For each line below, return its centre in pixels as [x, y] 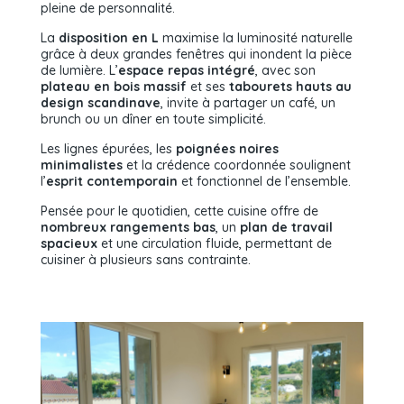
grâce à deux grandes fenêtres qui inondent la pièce [196, 54]
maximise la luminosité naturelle [256, 38]
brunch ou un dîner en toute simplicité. [153, 119]
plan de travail [285, 227]
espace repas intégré [187, 70]
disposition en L [109, 38]
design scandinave [101, 103]
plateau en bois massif [114, 87]
